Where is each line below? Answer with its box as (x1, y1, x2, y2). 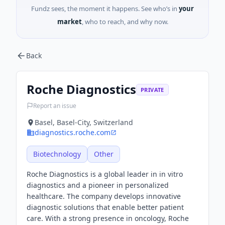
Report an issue (33, 101, 76, 110)
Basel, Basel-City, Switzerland (35, 118, 133, 127)
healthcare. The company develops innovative (27, 191, 181, 201)
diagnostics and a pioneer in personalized (27, 180, 169, 190)
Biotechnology (33, 149, 81, 159)
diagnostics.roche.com (35, 128, 110, 137)
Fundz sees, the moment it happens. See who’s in (31, 4, 177, 13)
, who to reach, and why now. (81, 17, 168, 26)
